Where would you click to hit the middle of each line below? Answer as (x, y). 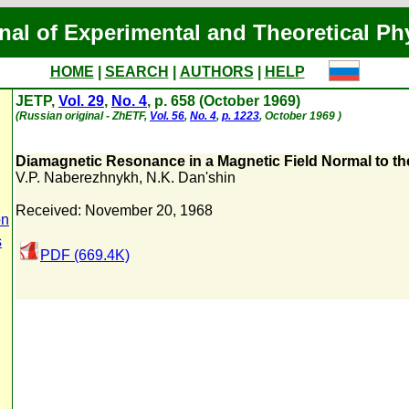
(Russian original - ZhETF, (83, 116)
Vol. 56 (167, 116)
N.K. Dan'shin (191, 178)
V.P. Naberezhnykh (77, 178)
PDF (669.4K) (85, 255)
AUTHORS (216, 72)
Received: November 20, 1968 (114, 210)
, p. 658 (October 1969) (224, 101)
